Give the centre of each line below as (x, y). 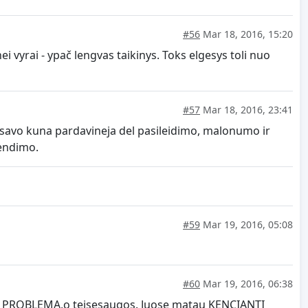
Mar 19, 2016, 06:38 (246, 284)
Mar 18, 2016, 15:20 (246, 34)
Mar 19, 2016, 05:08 (246, 225)
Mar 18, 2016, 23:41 (246, 110)
